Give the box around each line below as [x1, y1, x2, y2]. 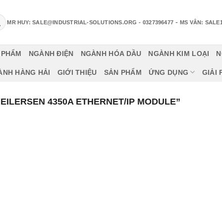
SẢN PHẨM [104, 68, 142, 76]
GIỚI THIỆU [57, 68, 97, 76]
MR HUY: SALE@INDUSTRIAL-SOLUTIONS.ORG [7, 19, 137, 25]
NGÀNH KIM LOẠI [148, 50, 210, 57]
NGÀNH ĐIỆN [28, 50, 74, 57]
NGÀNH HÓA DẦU [80, 50, 142, 57]
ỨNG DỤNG [148, 68, 189, 76]
